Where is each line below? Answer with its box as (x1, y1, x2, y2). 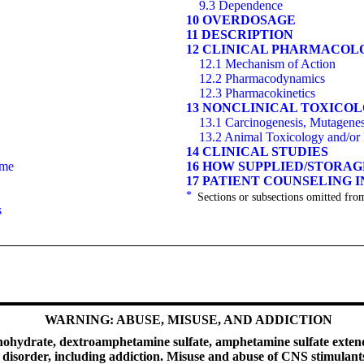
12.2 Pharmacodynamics (199, 71, 325, 85)
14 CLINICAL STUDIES (186, 144, 328, 158)
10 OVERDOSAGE (186, 12, 296, 27)
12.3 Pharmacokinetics (199, 85, 315, 100)
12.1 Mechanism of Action (199, 56, 336, 71)
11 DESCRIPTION (186, 27, 293, 41)
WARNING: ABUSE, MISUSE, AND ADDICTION (45, 313, 332, 327)
